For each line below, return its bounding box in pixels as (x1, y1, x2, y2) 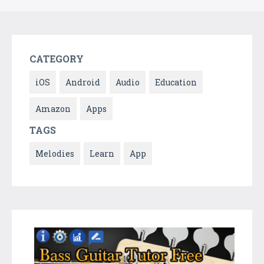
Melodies (35, 147, 74, 159)
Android (65, 76, 100, 88)
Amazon (35, 103, 71, 114)
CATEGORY (29, 52, 84, 65)
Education (155, 76, 197, 88)
